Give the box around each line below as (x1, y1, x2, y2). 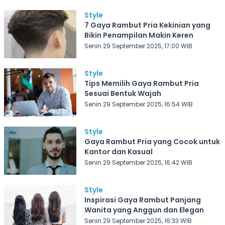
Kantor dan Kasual (84, 147, 153, 157)
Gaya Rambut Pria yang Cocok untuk (84, 137, 220, 147)
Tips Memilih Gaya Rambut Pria (84, 78, 199, 88)
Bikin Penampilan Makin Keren (84, 30, 193, 40)
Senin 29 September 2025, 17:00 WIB (84, 42, 192, 50)
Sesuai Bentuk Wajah (84, 88, 161, 98)
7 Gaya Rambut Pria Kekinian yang (84, 20, 210, 30)
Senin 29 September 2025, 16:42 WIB (84, 158, 192, 167)
